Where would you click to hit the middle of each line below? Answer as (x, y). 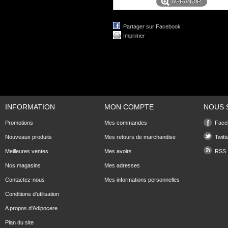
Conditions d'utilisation (32, 194)
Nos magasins (23, 165)
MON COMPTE (129, 107)
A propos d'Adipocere (31, 208)
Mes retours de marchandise (140, 137)
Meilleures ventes (27, 151)
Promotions (19, 123)
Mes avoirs (118, 151)
